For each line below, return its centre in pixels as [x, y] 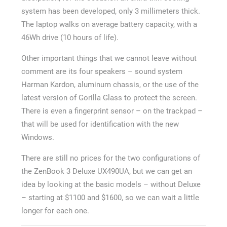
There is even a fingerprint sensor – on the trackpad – [112, 111]
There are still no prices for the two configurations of [110, 158]
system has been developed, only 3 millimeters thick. [110, 11]
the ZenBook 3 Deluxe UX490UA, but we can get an [106, 172]
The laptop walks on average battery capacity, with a [109, 25]
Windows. [37, 138]
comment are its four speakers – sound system [102, 72]
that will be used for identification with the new [100, 124]
